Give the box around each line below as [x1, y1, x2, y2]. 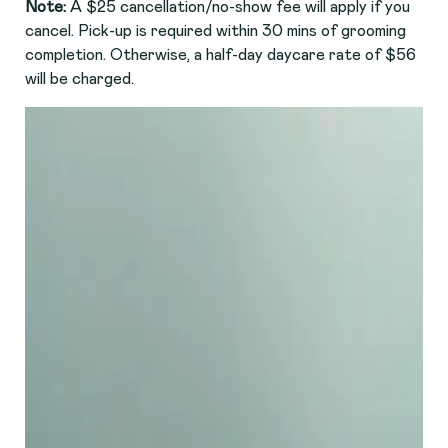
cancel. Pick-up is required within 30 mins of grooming [25, 23, 407, 40]
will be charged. [25, 71, 135, 88]
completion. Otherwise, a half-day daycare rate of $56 [25, 47, 417, 64]
